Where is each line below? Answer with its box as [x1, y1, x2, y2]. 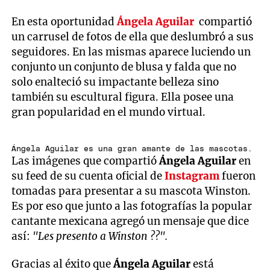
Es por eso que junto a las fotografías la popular [11, 199, 253, 213]
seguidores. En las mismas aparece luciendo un [11, 45, 251, 59]
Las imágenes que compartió [11, 154, 160, 168]
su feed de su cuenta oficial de [11, 169, 165, 183]
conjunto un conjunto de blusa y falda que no [11, 60, 237, 74]
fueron [219, 169, 256, 183]
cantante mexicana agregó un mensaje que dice [11, 214, 250, 228]
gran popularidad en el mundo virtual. [11, 105, 206, 119]
